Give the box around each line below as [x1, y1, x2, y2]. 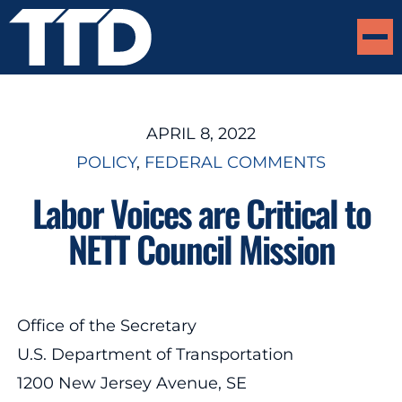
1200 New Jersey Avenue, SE [16, 372, 247, 393]
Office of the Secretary [16, 315, 197, 336]
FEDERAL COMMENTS [144, 152, 326, 172]
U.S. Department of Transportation [16, 344, 293, 364]
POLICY [76, 152, 136, 172]
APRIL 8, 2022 [146, 123, 256, 144]
